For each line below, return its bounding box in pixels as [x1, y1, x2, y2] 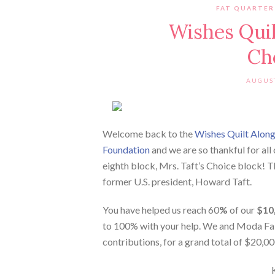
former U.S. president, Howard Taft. [103, 175, 252, 187]
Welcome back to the [103, 127, 195, 139]
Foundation [103, 143, 150, 155]
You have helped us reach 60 [103, 203, 219, 215]
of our [228, 203, 257, 215]
